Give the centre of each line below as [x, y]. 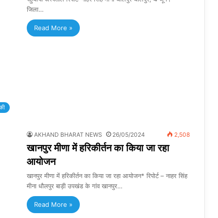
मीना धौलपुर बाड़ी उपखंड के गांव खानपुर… [75, 186]
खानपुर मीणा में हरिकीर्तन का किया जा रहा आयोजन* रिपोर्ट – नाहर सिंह [107, 176]
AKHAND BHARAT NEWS [68, 135]
